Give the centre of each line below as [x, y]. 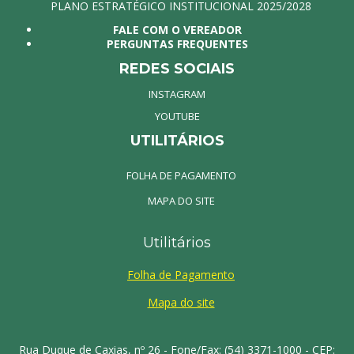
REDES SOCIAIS [177, 68]
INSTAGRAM [177, 94]
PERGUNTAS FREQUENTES [177, 43]
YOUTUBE [177, 116]
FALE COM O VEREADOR [177, 29]
